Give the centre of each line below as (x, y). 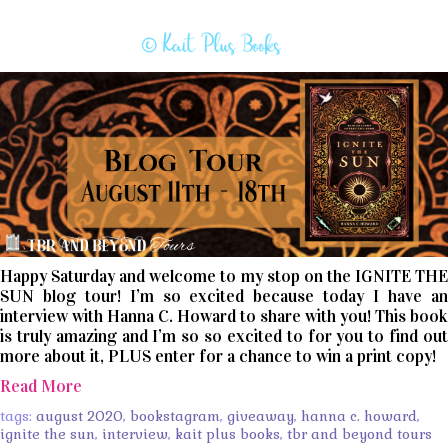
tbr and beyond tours (359, 434)
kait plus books (227, 434)
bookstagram (175, 416)
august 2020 (79, 416)
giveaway (260, 416)
